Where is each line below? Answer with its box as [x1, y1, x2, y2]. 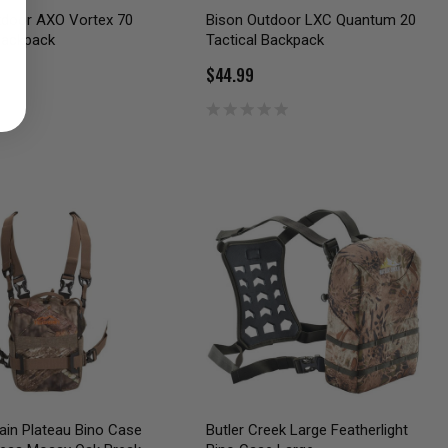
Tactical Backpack [205, 30, 324, 49]
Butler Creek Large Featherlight [205, 421, 408, 440]
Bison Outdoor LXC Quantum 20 [205, 10, 416, 29]
